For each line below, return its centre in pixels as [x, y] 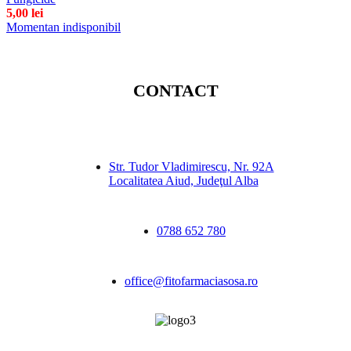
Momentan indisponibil [63, 27]
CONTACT [175, 91]
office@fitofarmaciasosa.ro [191, 281]
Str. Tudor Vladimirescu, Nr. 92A [191, 167]
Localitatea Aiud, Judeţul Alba [183, 181]
